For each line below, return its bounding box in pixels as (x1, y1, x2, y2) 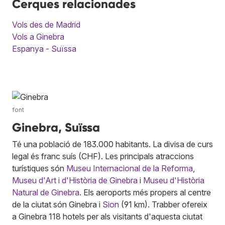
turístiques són (12, 163, 66, 173)
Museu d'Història (143, 175, 204, 185)
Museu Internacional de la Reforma (66, 163, 193, 173)
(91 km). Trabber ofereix (119, 199, 207, 209)
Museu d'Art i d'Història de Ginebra (12, 175, 138, 185)
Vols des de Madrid (12, 19, 80, 30)
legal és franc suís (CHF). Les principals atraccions (12, 151, 194, 161)
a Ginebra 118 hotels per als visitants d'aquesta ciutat (12, 211, 202, 221)
